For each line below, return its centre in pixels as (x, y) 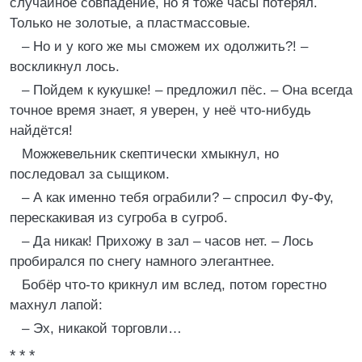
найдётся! (41, 130)
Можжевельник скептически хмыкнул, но (150, 154)
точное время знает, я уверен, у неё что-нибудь (160, 110)
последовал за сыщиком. (90, 174)
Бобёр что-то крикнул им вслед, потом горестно (174, 285)
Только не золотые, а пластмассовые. (130, 23)
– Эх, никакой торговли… (102, 328)
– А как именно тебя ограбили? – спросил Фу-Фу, (178, 198)
